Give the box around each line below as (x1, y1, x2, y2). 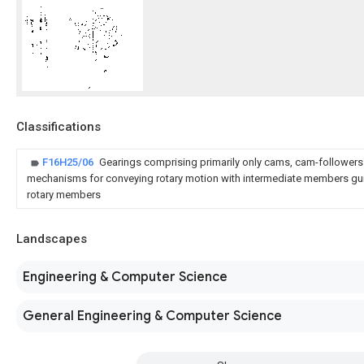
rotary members (27, 188, 101, 201)
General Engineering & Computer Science (23, 308, 282, 324)
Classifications (16, 119, 101, 134)
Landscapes (16, 232, 87, 246)
